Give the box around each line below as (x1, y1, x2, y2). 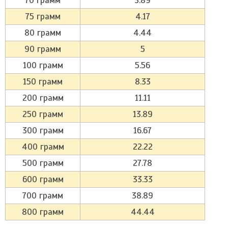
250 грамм (22, 109, 63, 120)
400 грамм (21, 141, 64, 152)
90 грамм (24, 44, 61, 54)
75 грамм (25, 11, 61, 22)
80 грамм (24, 27, 61, 38)
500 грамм (22, 158, 64, 168)
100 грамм (22, 60, 63, 71)
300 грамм (22, 125, 64, 136)
